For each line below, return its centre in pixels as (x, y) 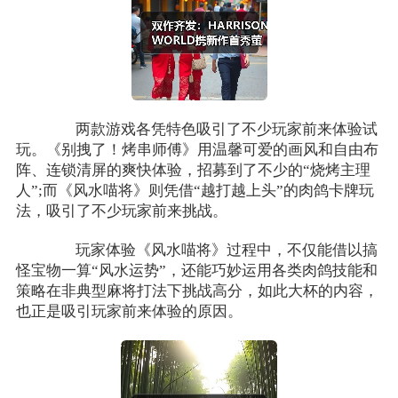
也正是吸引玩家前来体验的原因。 (129, 312)
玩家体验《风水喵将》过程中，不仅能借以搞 (212, 251)
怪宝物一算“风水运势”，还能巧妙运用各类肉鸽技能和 (196, 271)
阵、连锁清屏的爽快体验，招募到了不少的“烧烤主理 (193, 171)
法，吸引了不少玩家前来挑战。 (121, 211)
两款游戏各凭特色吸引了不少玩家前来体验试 (212, 130)
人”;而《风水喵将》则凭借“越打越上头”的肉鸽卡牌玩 (195, 191)
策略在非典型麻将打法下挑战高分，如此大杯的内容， (197, 291)
